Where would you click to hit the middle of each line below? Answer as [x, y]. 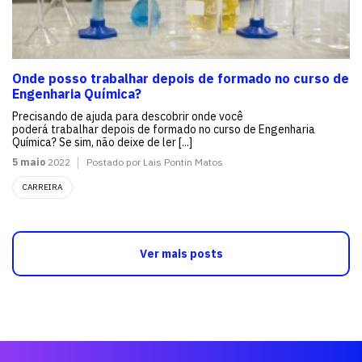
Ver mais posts [181, 253]
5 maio [29, 162]
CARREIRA [42, 187]
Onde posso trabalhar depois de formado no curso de [181, 78]
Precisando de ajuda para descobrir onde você [128, 116]
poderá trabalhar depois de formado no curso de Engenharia [164, 129]
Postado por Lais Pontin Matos [155, 162]
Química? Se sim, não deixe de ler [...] [102, 142]
